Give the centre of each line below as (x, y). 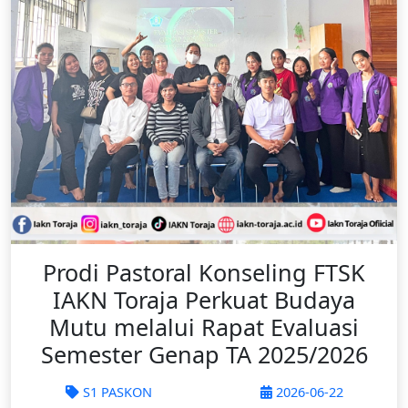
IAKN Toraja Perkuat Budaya (204, 300)
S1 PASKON (115, 392)
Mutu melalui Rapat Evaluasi (204, 327)
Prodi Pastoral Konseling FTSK (204, 272)
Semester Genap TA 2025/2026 (204, 354)
